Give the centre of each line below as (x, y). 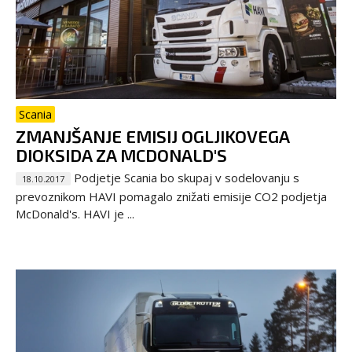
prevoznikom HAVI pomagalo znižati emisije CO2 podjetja (171, 197)
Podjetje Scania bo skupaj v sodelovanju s (185, 178)
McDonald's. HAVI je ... (75, 214)
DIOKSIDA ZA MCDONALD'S (121, 155)
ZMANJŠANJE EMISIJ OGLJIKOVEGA (152, 136)
